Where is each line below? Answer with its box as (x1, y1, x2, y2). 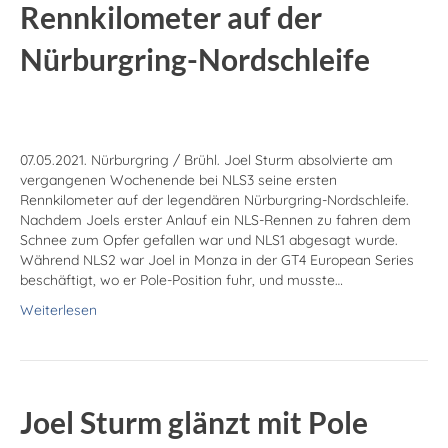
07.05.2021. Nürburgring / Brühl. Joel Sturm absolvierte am (20, 151, 393, 170)
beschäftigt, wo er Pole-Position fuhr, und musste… (20, 271, 343, 290)
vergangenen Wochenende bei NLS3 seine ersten (20, 171, 337, 190)
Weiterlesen (20, 301, 97, 320)
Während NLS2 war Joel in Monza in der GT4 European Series (20, 251, 414, 270)
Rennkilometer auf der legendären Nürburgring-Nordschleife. (20, 191, 409, 210)
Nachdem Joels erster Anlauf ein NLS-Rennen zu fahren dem (20, 211, 411, 230)
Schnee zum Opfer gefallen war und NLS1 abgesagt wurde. (20, 231, 398, 250)
